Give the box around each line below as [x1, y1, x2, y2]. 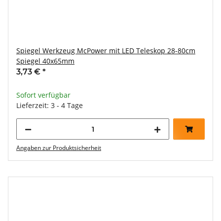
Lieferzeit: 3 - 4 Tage [16, 101, 83, 110]
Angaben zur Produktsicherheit [16, 144, 101, 152]
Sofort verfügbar [16, 90, 71, 100]
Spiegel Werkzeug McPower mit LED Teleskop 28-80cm [16, 46, 195, 55]
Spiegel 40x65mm [16, 56, 74, 66]
